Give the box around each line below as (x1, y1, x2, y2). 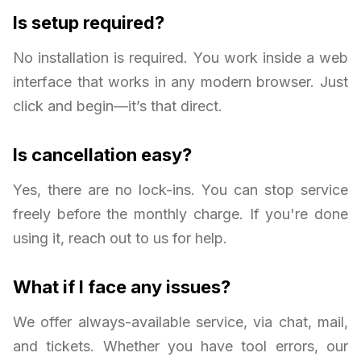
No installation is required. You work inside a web (13, 48, 348, 66)
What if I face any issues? (13, 276, 230, 297)
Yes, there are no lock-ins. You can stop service (13, 180, 348, 198)
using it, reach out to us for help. (13, 229, 227, 247)
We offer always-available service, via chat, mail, (13, 313, 348, 330)
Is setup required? (13, 11, 164, 33)
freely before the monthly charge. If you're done (13, 205, 348, 222)
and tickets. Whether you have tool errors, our (13, 337, 348, 355)
